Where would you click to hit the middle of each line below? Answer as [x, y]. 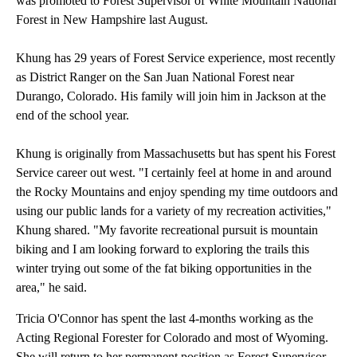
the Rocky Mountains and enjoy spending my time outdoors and [177, 191]
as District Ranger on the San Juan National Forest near [155, 76]
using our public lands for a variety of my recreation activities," [174, 210]
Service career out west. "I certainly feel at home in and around [174, 172]
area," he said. [51, 287]
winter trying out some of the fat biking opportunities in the [164, 268]
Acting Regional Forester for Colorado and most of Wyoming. [172, 337]
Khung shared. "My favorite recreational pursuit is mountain [167, 229]
